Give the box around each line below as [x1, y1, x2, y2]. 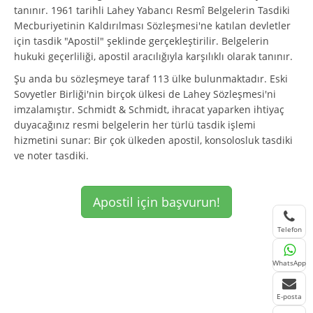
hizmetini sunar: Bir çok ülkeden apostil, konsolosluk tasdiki [14, 133, 293, 147]
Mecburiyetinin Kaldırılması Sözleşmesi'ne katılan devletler [14, 18, 291, 32]
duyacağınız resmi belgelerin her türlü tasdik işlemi [14, 117, 256, 131]
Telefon [277, 224, 302, 234]
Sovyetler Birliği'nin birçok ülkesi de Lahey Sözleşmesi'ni [14, 87, 276, 101]
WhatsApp [272, 258, 306, 268]
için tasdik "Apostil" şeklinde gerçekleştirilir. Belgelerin [14, 34, 269, 48]
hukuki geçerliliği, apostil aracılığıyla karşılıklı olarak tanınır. [14, 49, 293, 63]
